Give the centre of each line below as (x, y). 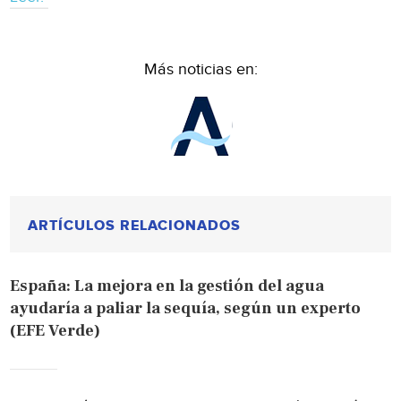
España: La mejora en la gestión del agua (167, 286)
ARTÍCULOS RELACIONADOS (135, 225)
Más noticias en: (200, 69)
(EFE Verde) (55, 330)
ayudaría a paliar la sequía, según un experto (186, 308)
